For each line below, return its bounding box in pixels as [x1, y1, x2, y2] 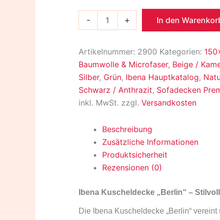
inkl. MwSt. [79, 98, 119, 108]
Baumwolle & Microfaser [79, 59, 168, 70]
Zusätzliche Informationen [102, 137, 198, 147]
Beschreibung [102, 124, 152, 135]
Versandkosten [141, 98, 196, 108]
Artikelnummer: [79, 47, 137, 57]
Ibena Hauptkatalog [126, 72, 199, 82]
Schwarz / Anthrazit [79, 85, 152, 95]
